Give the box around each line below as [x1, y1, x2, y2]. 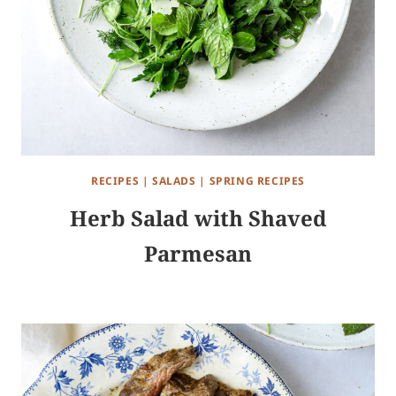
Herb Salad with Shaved [69, 203, 327, 233]
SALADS [152, 173, 196, 189]
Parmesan [144, 239, 252, 269]
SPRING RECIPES [209, 173, 305, 189]
